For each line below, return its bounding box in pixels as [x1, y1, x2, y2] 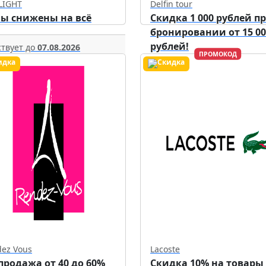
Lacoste [150, 243, 180, 255]
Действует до [150, 70, 207, 81]
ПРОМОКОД [198, 50, 237, 59]
